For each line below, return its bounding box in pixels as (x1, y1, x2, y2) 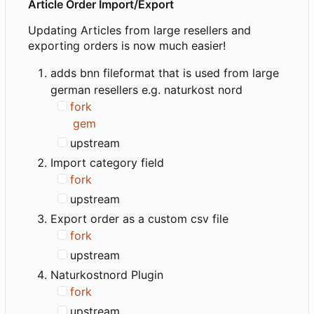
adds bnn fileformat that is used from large (50, 65, 279, 80)
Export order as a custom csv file (50, 211, 228, 226)
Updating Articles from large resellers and (28, 22, 251, 37)
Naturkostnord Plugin (50, 267, 163, 282)
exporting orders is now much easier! (28, 38, 226, 53)
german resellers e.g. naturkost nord (50, 82, 243, 97)
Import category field (50, 155, 164, 170)
